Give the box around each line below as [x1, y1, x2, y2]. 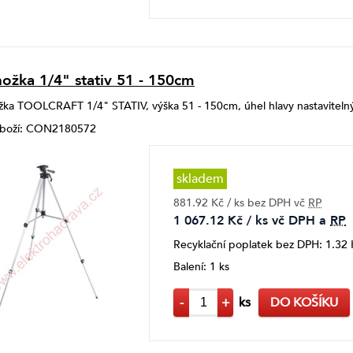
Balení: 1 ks [173, 258, 229, 274]
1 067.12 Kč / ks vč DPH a [173, 211, 330, 229]
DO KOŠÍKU [270, 293, 338, 311]
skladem [176, 169, 224, 188]
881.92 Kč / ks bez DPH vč [173, 195, 308, 210]
